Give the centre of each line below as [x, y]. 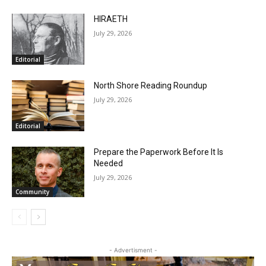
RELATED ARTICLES [56, 51]
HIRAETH [108, 80]
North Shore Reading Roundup [148, 145]
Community [32, 248]
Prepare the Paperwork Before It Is [156, 209]
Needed [106, 221]
